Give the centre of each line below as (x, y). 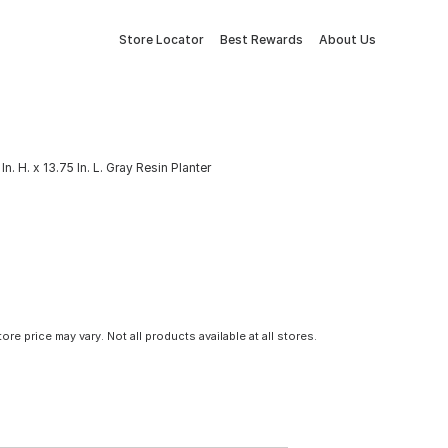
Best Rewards (261, 39)
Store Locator (161, 39)
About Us (347, 39)
